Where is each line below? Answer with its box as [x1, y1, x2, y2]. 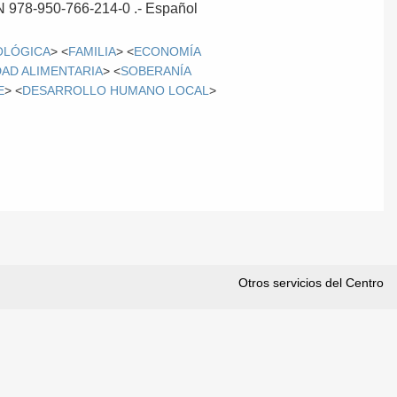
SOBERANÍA [121, 64, 191, 78]
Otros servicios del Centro [238, 275, 384, 290]
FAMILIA [68, 44, 117, 58]
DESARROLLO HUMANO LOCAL [22, 83, 210, 97]
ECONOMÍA [134, 44, 201, 58]
